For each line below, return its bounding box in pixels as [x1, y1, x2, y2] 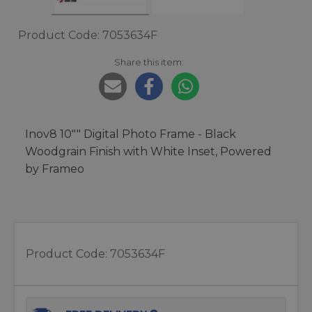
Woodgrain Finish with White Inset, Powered [25, 145, 272, 158]
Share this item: [114, 56, 184, 68]
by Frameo [25, 162, 84, 175]
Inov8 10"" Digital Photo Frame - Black [25, 127, 236, 141]
